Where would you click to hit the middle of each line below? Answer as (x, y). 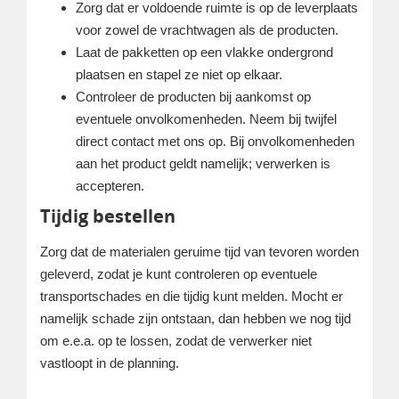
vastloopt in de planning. (110, 362)
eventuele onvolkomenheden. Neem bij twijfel (206, 118)
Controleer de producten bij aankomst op (193, 96)
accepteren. (110, 185)
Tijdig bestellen (108, 216)
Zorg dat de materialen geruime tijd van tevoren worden (199, 251)
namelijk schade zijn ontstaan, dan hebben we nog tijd (195, 318)
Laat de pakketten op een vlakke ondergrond (204, 52)
